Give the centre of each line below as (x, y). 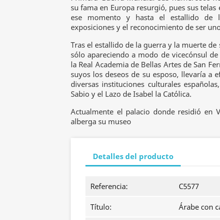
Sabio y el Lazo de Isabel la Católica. (131, 94)
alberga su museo (101, 121)
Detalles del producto (133, 156)
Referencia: (109, 186)
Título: (101, 206)
